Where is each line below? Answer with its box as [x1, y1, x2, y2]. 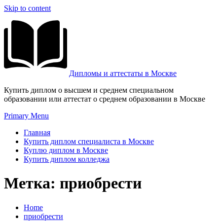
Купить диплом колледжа [24, 155, 110, 163]
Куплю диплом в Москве [24, 146, 108, 154]
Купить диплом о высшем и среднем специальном [4, 86, 174, 94]
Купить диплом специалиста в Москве [24, 137, 154, 146]
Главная [24, 128, 50, 137]
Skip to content [4, 4, 51, 12]
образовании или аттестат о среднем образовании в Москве [4, 95, 205, 103]
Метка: [4, 174, 60, 192]
